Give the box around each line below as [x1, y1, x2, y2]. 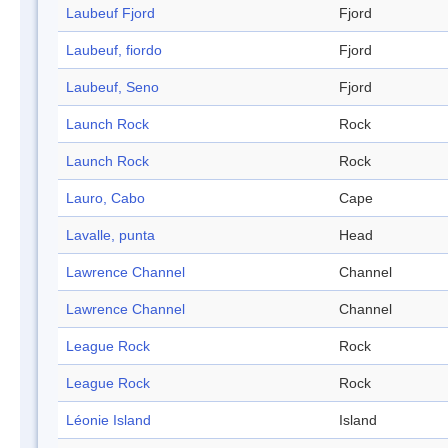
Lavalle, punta [66, 227, 155, 244]
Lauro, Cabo [66, 190, 145, 207]
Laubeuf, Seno [66, 79, 159, 96]
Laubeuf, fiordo [66, 42, 162, 59]
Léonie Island [66, 412, 151, 429]
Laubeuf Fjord [66, 5, 155, 22]
